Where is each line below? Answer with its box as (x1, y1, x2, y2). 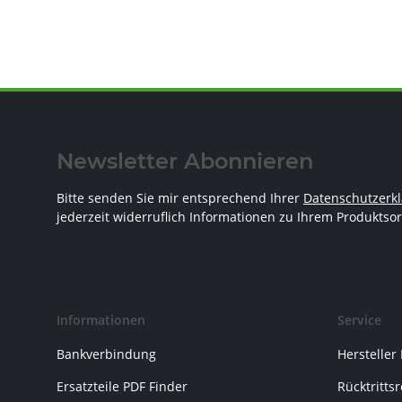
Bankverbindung (57, 345, 156, 363)
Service (336, 311, 381, 329)
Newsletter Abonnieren (57, 148, 313, 175)
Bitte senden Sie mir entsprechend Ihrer (57, 189, 303, 207)
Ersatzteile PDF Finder (57, 377, 188, 395)
